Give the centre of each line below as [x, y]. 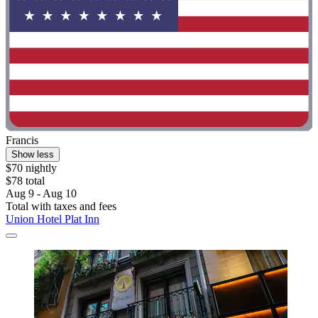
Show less [33, 155]
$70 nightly [31, 168]
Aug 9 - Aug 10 [41, 194]
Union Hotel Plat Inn [53, 219]
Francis [22, 141]
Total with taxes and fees [61, 207]
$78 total [25, 181]
